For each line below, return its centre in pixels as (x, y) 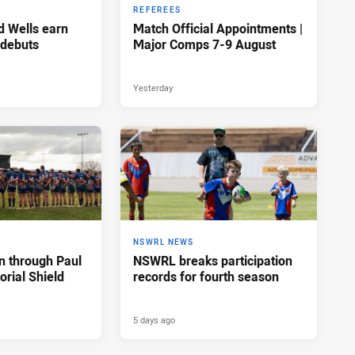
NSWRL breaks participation (213, 261)
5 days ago (154, 320)
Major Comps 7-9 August (204, 45)
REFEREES (157, 10)
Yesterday (153, 88)
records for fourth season (206, 277)
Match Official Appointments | (218, 29)
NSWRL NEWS (164, 242)
